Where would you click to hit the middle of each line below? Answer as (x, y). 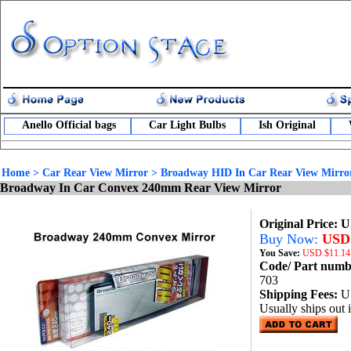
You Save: (281, 253)
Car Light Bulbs (187, 125)
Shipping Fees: (300, 294)
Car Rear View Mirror (95, 173)
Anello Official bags (69, 125)
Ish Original (287, 125)
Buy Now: (291, 239)
